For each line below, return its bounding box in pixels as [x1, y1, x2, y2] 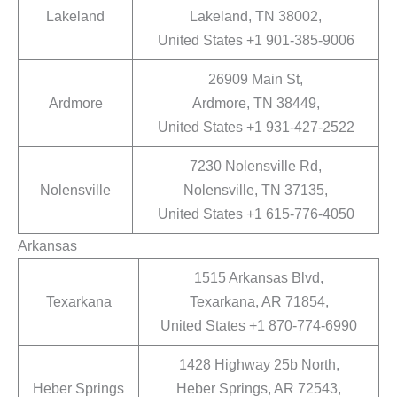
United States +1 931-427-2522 [157, 119, 354, 136]
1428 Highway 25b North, [178, 356, 339, 373]
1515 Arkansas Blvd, [194, 269, 323, 286]
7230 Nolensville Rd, [190, 158, 322, 175]
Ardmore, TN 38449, [191, 95, 320, 112]
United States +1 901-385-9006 [157, 32, 354, 49]
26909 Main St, [208, 71, 303, 88]
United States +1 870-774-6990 [160, 317, 357, 334]
